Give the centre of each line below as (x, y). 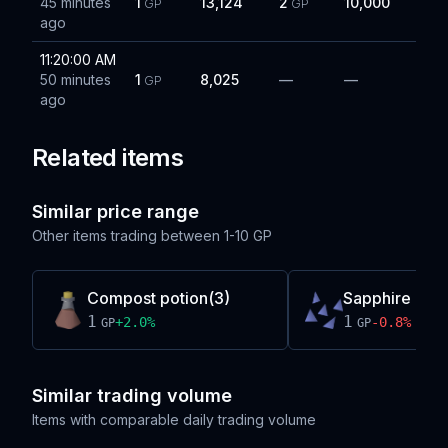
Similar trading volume (132, 395)
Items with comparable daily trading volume (174, 419)
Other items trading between (126, 235)
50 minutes (75, 79)
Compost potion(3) (158, 298)
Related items (108, 157)
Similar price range (115, 211)
